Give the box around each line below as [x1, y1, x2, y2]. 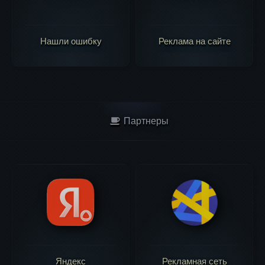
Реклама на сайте [158, 36, 231, 46]
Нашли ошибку [40, 36, 102, 46]
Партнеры [121, 116, 169, 126]
